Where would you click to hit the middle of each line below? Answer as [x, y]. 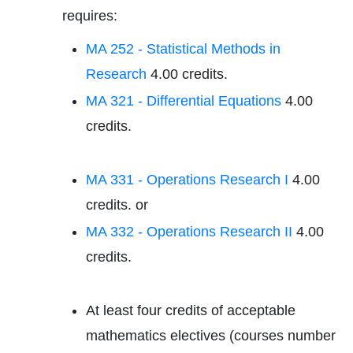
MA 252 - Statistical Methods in [183, 49]
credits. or [117, 205]
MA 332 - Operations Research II [189, 232]
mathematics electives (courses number [211, 336]
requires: [90, 16]
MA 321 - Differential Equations [184, 101]
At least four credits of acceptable [191, 310]
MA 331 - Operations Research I [187, 180]
